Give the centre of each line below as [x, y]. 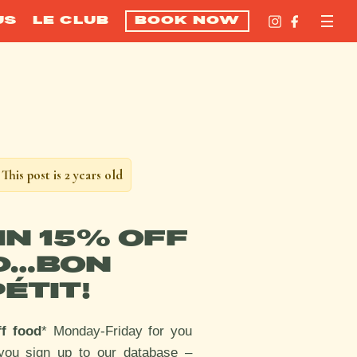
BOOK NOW [187, 21]
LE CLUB [71, 21]
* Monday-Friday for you [117, 331]
